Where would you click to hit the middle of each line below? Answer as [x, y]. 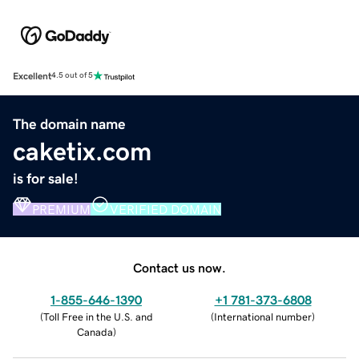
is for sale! [46, 178]
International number [263, 317]
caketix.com [82, 151]
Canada [95, 332]
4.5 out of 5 [72, 76]
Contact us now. [179, 267]
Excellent [32, 76]
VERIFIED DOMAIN [165, 209]
